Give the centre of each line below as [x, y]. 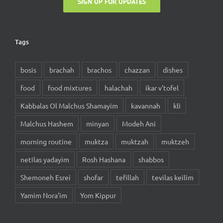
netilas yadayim [45, 160]
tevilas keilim [173, 177]
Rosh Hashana [104, 160]
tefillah [127, 177]
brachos [99, 70]
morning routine [46, 142]
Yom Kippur [98, 195]
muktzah [135, 142]
